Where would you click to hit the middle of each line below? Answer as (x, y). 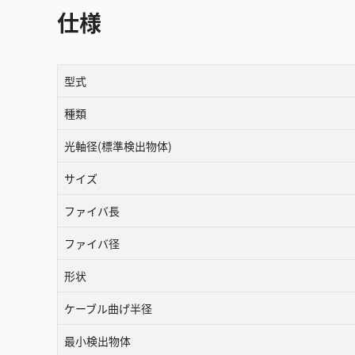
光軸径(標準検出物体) (118, 146)
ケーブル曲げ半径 (108, 308)
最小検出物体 (97, 341)
